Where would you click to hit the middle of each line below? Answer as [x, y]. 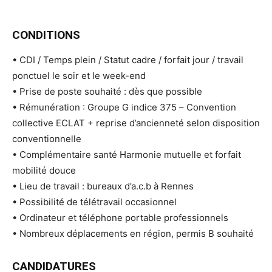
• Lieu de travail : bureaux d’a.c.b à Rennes [103, 186]
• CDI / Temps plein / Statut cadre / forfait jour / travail [128, 59]
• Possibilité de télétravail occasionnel [94, 202]
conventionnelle [47, 138]
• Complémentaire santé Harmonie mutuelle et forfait [127, 154]
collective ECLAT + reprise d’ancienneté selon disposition [136, 123]
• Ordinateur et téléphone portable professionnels [120, 217]
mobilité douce [44, 170]
